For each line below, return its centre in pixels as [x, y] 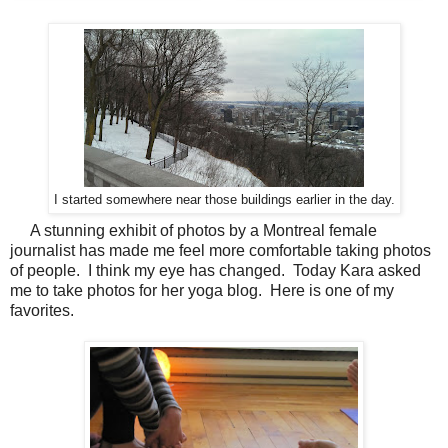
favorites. [42, 311]
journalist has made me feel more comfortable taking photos [220, 251]
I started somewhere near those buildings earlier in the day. [224, 199]
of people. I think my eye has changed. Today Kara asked [215, 271]
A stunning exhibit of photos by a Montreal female [193, 231]
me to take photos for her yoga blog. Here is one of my [202, 291]
